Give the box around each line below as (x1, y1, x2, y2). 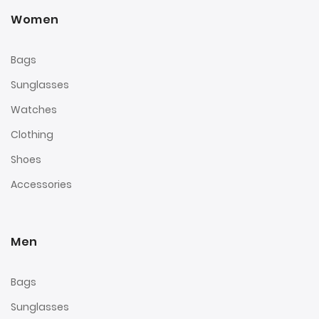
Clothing (11, 127, 53, 142)
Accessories (11, 177, 72, 192)
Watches (11, 102, 57, 117)
